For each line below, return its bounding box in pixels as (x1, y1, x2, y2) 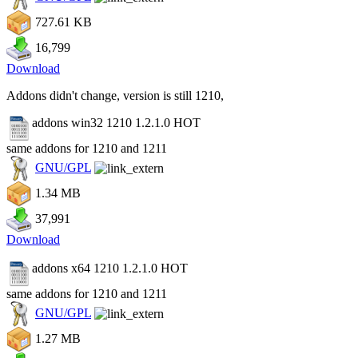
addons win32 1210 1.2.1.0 (32, 116, 173, 129)
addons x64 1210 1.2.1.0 (32, 261, 161, 275)
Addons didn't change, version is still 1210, (6, 89, 224, 102)
